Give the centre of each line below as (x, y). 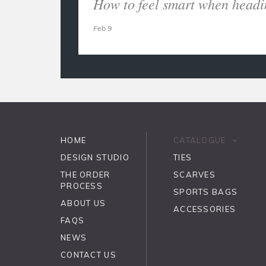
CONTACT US (88, 254)
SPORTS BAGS (206, 191)
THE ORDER (85, 174)
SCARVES (195, 174)
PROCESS (82, 186)
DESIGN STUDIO (95, 157)
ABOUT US (83, 203)
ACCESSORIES (205, 209)
